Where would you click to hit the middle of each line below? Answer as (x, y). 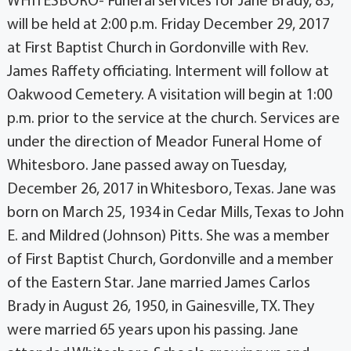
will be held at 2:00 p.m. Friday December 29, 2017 (168, 25)
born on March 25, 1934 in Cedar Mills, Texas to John (175, 213)
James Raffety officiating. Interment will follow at (168, 72)
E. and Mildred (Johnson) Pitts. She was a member (168, 236)
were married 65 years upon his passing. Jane (152, 330)
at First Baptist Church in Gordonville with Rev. (157, 48)
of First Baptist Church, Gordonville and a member (170, 260)
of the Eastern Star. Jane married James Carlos (158, 283)
